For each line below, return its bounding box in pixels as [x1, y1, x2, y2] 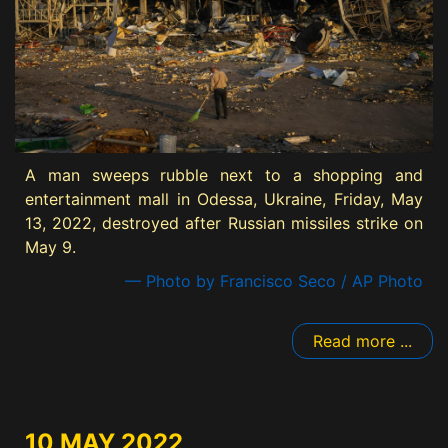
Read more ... [313, 331, 412, 352]
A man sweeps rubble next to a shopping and [25, 165, 423, 186]
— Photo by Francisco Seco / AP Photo [125, 271, 423, 292]
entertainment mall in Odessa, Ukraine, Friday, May [25, 189, 423, 210]
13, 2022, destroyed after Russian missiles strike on [25, 213, 423, 234]
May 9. [25, 237, 76, 258]
